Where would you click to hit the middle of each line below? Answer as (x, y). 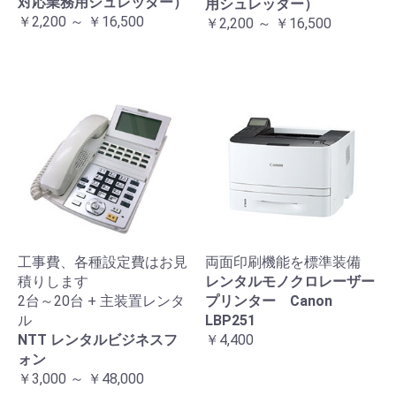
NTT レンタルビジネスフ (98, 339)
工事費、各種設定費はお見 (103, 262)
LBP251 (230, 320)
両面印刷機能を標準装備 (283, 262)
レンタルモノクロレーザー (290, 281)
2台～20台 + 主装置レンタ (101, 301)
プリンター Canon (269, 301)
